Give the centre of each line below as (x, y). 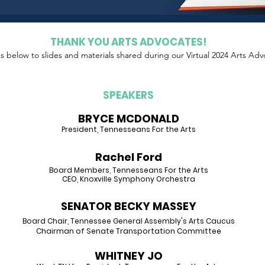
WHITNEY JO (128, 256)
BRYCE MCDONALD (128, 119)
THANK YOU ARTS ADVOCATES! (128, 42)
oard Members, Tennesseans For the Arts (130, 170)
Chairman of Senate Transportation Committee (128, 231)
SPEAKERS (128, 95)
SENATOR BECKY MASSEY (128, 206)
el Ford (143, 157)
